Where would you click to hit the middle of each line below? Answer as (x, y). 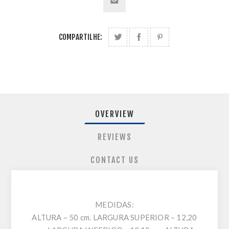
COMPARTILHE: (81, 37)
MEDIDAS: (114, 205)
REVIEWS (114, 137)
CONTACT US (114, 160)
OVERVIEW (114, 114)
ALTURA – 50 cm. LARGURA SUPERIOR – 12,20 (114, 217)
